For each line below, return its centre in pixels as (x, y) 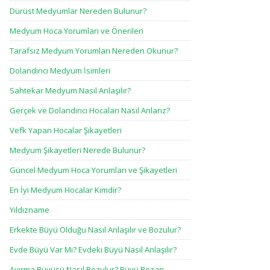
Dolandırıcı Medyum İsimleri (60, 71)
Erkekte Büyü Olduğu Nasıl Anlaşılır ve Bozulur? (95, 230)
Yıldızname (30, 210)
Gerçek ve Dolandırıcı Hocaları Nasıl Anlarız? (90, 110)
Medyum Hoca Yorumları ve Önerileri (77, 31)
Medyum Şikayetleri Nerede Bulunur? (77, 150)
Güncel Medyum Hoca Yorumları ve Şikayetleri (93, 170)
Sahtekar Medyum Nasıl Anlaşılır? (70, 90)
